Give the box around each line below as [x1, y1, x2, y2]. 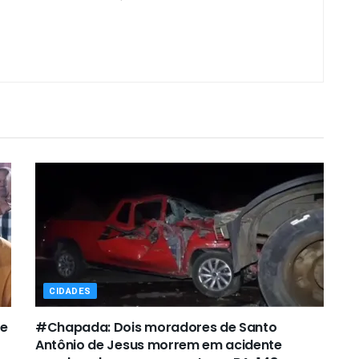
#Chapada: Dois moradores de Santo [35, 317, 277, 337]
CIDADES [49, 284, 91, 298]
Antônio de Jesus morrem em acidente [35, 335, 282, 354]
